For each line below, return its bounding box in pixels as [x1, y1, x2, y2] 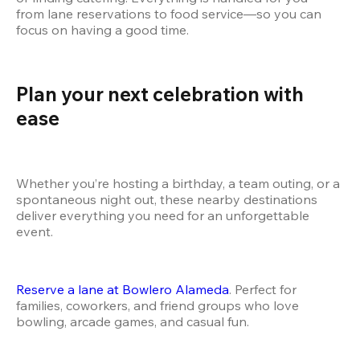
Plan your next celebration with [16, 82, 304, 107]
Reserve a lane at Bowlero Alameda [16, 281, 229, 298]
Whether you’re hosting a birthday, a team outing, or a [16, 175, 340, 192]
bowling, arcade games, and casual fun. [16, 313, 252, 330]
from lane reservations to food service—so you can [16, 5, 321, 22]
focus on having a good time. [16, 21, 189, 38]
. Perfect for [229, 281, 297, 298]
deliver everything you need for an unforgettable [16, 207, 309, 224]
